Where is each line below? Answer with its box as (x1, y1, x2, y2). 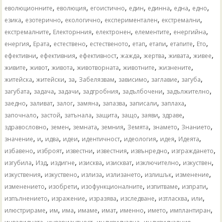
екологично (65, 15, 101, 24)
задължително (166, 87, 210, 96)
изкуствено (45, 170, 78, 179)
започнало (4, 111, 37, 119)
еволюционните (4, 3, 53, 12)
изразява (89, 194, 117, 203)
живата (168, 51, 190, 60)
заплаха (161, 99, 185, 108)
